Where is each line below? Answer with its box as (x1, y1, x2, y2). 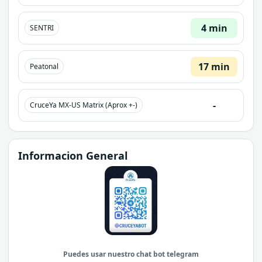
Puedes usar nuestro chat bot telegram (63, 249, 199, 259)
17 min (198, 60, 230, 73)
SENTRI (30, 23, 54, 33)
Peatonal (30, 61, 58, 72)
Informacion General (18, 148, 127, 163)
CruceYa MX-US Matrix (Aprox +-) (30, 100, 137, 111)
